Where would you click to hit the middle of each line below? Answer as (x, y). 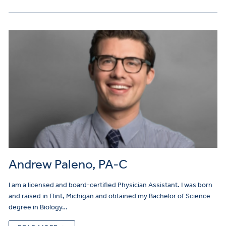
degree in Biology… (38, 207)
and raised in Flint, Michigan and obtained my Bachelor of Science (109, 196)
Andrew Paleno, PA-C (68, 164)
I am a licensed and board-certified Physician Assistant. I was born (110, 185)
